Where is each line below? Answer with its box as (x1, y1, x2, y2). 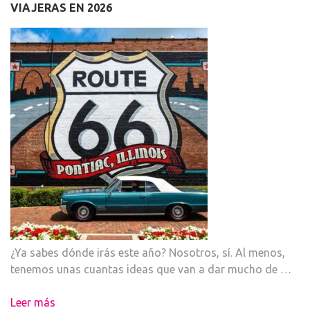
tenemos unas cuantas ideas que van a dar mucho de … (10, 263, 291, 276)
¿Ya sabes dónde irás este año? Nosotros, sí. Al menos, (10, 246, 285, 259)
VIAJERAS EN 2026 (10, 1, 112, 15)
